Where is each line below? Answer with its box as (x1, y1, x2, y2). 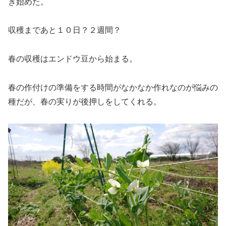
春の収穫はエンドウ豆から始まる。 (8, 54, 137, 64)
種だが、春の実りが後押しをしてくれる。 (8, 97, 161, 106)
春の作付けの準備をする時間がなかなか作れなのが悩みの (8, 83, 218, 92)
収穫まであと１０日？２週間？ (8, 26, 121, 35)
